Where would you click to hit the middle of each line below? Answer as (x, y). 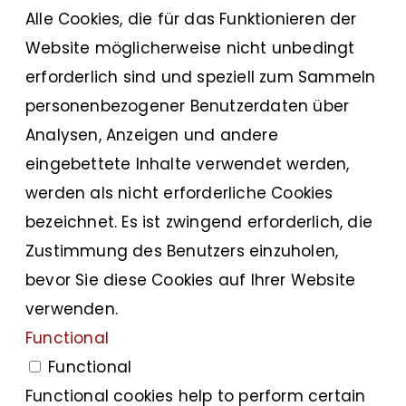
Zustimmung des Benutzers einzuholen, (182, 251)
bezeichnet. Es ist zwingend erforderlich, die (199, 222)
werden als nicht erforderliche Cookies (179, 193)
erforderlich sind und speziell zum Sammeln (201, 77)
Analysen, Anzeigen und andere (152, 135)
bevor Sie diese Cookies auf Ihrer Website (191, 280)
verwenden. (72, 309)
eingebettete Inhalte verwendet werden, (188, 164)
